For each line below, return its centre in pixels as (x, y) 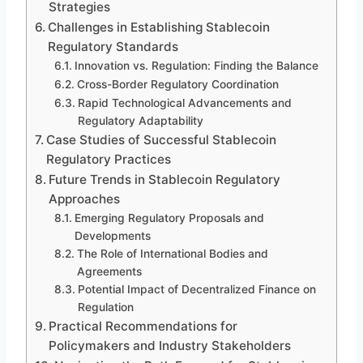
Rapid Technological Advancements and (184, 102)
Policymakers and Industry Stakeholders (170, 345)
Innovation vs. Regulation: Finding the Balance (196, 65)
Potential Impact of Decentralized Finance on (196, 289)
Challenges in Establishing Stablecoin (159, 27)
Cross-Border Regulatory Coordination (177, 84)
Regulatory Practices (109, 159)
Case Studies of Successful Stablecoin (162, 139)
